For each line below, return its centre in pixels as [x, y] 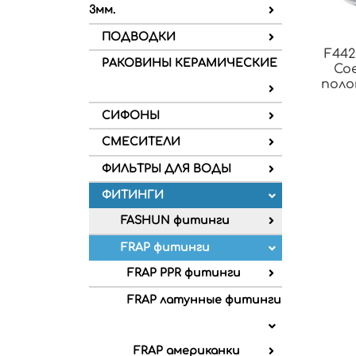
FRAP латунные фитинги [204, 300]
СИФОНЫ [131, 115]
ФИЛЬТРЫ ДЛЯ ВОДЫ [166, 168]
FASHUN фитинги [175, 221]
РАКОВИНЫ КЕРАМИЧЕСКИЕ [190, 64]
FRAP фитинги [165, 248]
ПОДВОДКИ [139, 37]
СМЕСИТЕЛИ [141, 142]
